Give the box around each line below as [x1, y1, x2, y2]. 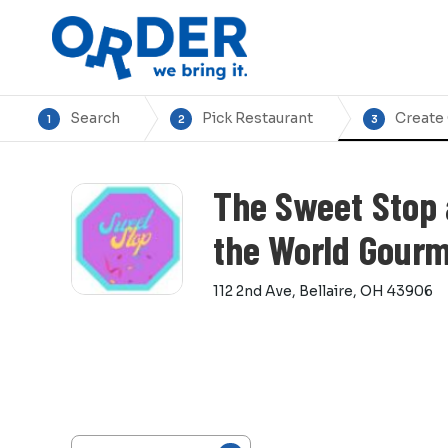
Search [70, 109, 120, 127]
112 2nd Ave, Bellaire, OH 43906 [213, 282, 433, 300]
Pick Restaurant [202, 109, 313, 127]
